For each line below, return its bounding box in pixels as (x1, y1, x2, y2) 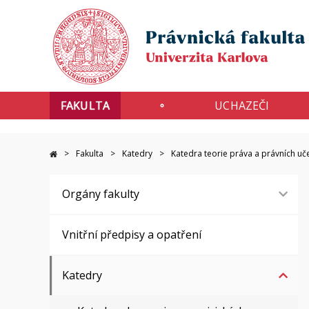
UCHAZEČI (215, 98, 270, 113)
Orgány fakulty (62, 186, 140, 201)
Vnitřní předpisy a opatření (62, 227, 202, 242)
